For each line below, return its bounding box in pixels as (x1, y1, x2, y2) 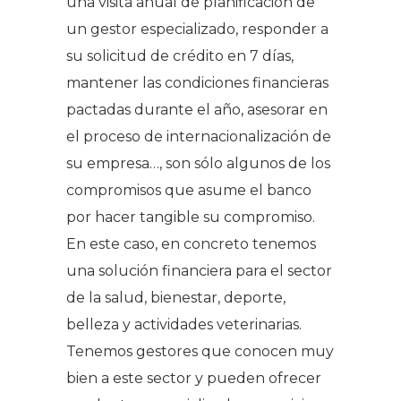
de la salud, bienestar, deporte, (66, 288, 286, 306)
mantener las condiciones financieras (66, 73, 328, 91)
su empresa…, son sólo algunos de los (66, 154, 330, 172)
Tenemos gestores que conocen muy (66, 342, 334, 360)
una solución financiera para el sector (66, 261, 332, 279)
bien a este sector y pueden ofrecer (66, 369, 321, 387)
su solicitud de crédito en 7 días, (66, 47, 294, 64)
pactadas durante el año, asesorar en (66, 100, 328, 118)
